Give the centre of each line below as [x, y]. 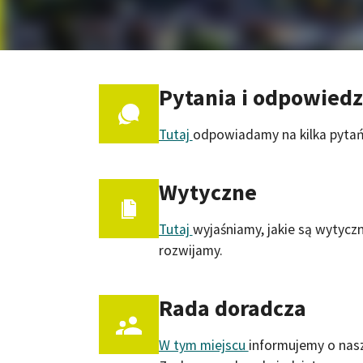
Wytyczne [207, 192]
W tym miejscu [203, 345]
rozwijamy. [190, 250]
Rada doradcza [232, 307]
